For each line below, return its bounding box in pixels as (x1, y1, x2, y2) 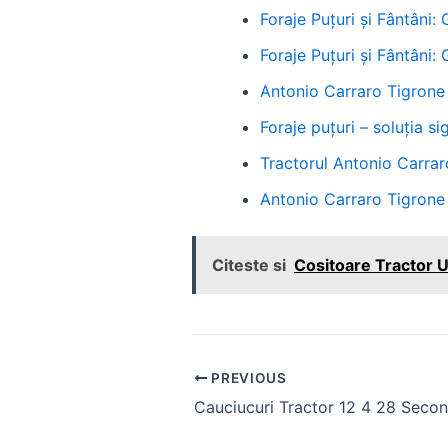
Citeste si (212, 255, 286, 276)
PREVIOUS (207, 369, 287, 386)
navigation (191, 395, 270, 416)
